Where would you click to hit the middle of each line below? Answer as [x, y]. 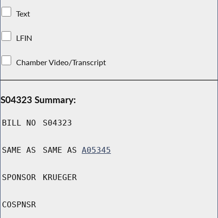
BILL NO [19, 123]
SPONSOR [19, 178]
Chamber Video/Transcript [61, 62]
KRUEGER [60, 178]
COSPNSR [19, 205]
